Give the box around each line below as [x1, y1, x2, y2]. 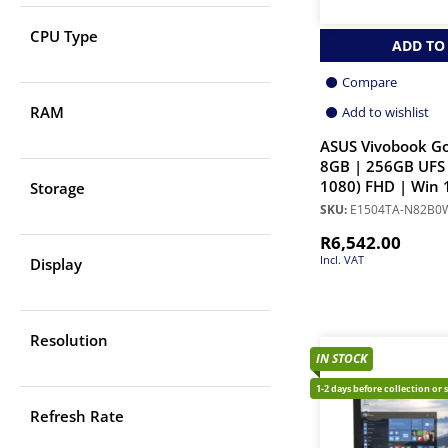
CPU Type [30, 26, 98, 47]
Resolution [30, 330, 108, 351]
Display [30, 254, 82, 275]
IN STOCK [316, 350, 367, 368]
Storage [30, 178, 85, 199]
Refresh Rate [30, 406, 124, 427]
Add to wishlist [342, 103, 429, 122]
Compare [342, 73, 397, 92]
